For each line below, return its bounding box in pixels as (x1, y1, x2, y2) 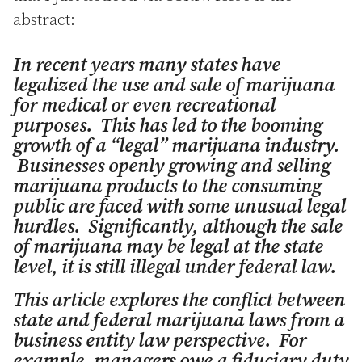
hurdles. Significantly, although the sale (13, 215, 343, 239)
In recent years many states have (13, 53, 280, 78)
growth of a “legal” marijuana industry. (13, 134, 339, 158)
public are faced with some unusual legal (13, 195, 346, 219)
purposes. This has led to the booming (13, 114, 322, 138)
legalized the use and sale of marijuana (13, 74, 335, 98)
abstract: (13, 11, 75, 31)
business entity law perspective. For (13, 329, 306, 353)
